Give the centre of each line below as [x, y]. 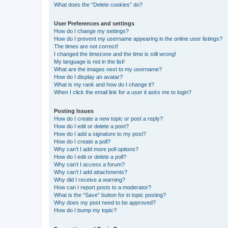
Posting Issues [74, 111]
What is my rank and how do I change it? [104, 85]
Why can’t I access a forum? [89, 165]
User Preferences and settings [94, 24]
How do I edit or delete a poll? [90, 157]
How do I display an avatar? [88, 77]
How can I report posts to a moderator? [103, 188]
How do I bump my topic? [85, 210]
